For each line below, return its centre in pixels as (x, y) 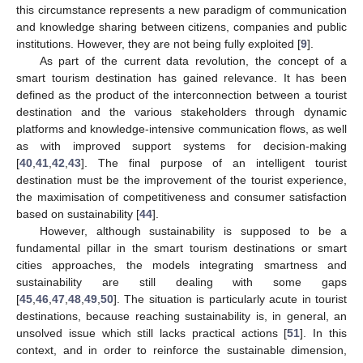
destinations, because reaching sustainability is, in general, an (181, 316)
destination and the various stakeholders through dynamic (181, 112)
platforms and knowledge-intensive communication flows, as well (181, 129)
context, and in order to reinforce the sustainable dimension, (181, 350)
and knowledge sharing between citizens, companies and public (181, 27)
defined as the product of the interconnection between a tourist (181, 95)
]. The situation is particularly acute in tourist (230, 299)
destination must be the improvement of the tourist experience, (181, 180)
